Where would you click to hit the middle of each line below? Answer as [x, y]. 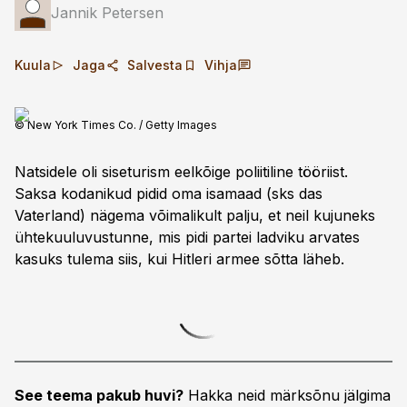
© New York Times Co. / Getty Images [116, 125]
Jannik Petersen [107, 13]
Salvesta [155, 65]
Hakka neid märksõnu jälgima [287, 395]
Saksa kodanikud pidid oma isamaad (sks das [169, 194]
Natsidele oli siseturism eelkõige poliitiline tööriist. [181, 172]
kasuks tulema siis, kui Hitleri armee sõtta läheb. [179, 259]
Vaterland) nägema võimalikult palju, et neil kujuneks [195, 215]
